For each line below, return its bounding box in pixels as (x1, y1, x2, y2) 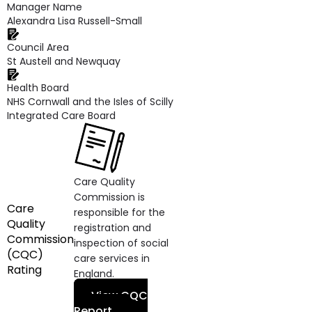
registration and (74, 221, 151, 235)
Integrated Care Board (7, 109, 116, 123)
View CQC (91, 288, 148, 304)
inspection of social (74, 236, 169, 250)
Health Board (7, 81, 69, 95)
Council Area (7, 40, 69, 54)
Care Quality (74, 175, 135, 189)
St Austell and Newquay (7, 54, 120, 68)
